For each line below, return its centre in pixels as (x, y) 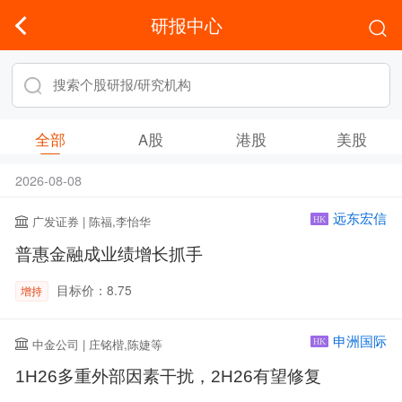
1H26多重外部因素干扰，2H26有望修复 (168, 376)
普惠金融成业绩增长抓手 (109, 254)
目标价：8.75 (95, 290)
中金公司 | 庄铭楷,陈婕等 (98, 344)
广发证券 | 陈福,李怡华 (92, 222)
